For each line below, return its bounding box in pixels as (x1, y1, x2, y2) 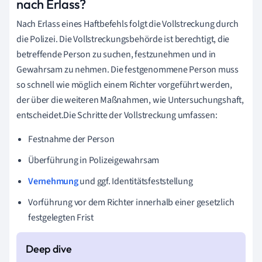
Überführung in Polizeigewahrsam (28, 153, 160, 167)
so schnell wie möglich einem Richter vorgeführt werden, (16, 78, 232, 91)
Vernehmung (28, 174, 78, 188)
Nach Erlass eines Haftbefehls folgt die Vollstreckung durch (16, 17, 239, 30)
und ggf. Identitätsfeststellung (78, 174, 193, 188)
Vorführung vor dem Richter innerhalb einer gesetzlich (28, 195, 235, 209)
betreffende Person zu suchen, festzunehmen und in (16, 47, 216, 61)
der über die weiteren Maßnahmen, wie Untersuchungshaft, (16, 93, 244, 106)
